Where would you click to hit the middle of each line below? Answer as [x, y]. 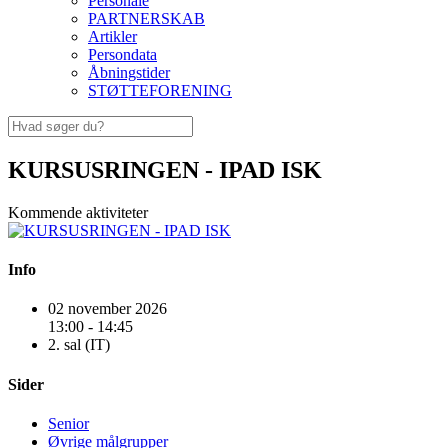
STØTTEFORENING [160, 90]
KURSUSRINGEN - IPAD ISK [165, 169]
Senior [68, 423]
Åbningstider [129, 72]
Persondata [122, 54]
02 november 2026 [107, 309]
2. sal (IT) [79, 345]
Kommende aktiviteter [78, 212]
